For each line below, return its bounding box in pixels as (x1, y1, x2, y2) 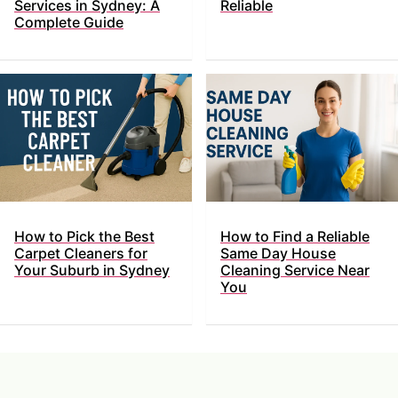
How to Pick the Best (14, 227, 155, 246)
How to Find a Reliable (220, 227, 370, 246)
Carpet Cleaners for (14, 244, 147, 263)
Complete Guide (14, 13, 123, 32)
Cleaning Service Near (220, 261, 370, 280)
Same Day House (220, 244, 336, 263)
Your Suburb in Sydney (14, 261, 170, 280)
